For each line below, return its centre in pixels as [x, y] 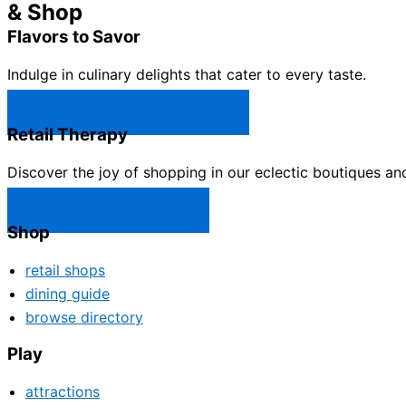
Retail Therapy [68, 135]
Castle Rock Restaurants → [128, 112]
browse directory [84, 317]
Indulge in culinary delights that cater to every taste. [187, 74]
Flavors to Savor [74, 37]
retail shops [65, 270]
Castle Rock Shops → [108, 210]
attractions [63, 391]
